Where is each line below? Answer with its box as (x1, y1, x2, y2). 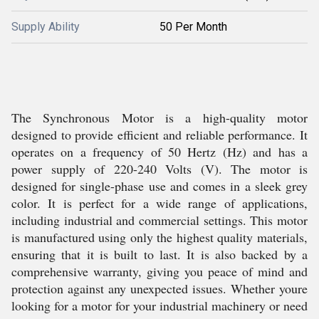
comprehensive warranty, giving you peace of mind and (11, 263, 308, 280)
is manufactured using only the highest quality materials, (11, 229, 308, 246)
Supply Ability (11, 20, 80, 33)
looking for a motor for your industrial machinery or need (11, 297, 308, 314)
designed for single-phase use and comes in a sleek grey (11, 177, 308, 194)
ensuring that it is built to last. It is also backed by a (11, 246, 308, 263)
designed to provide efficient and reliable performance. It (11, 126, 308, 143)
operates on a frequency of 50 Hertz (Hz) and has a (11, 143, 308, 160)
